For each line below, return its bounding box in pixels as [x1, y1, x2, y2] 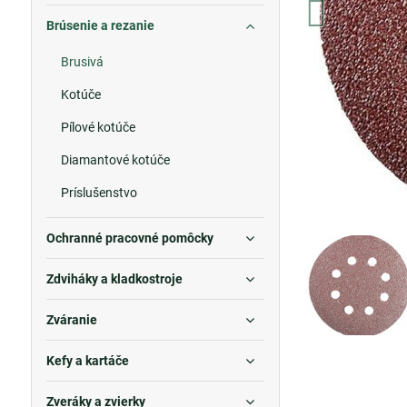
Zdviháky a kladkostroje [45, 272, 183, 286]
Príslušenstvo [60, 185, 137, 200]
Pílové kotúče [60, 120, 135, 134]
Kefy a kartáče [45, 353, 129, 368]
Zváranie [45, 313, 97, 327]
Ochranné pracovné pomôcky [45, 231, 213, 245]
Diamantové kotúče [60, 153, 170, 167]
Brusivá [60, 55, 104, 69]
